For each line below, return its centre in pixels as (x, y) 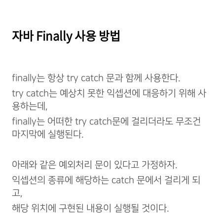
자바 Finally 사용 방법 (66, 36)
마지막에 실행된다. (48, 134)
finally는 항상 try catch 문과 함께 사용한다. (96, 78)
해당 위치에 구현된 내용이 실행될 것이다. (91, 208)
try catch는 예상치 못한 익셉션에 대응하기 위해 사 (109, 93)
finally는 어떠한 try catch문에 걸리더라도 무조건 (106, 122)
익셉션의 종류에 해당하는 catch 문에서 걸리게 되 (106, 180)
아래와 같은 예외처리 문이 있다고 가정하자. (95, 165)
